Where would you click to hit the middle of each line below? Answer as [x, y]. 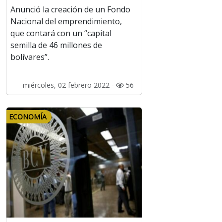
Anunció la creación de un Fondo [70, 10]
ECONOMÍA [28, 117]
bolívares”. [30, 57]
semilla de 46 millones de [56, 45]
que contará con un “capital [61, 33]
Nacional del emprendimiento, [66, 22]
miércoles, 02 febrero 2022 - [69, 85]
